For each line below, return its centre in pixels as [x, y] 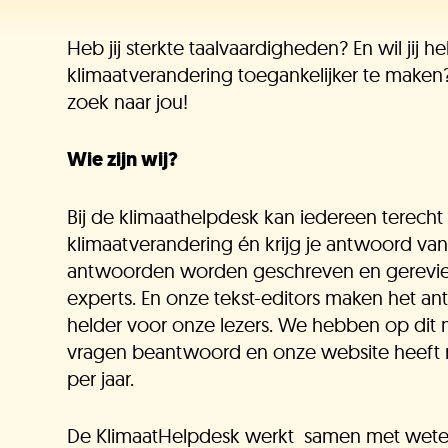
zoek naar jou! [127, 101]
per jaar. [100, 378]
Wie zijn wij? [122, 159]
